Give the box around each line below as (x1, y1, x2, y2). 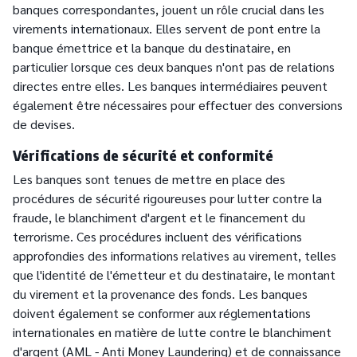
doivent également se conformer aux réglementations (13, 304, 311, 322)
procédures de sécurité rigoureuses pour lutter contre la (13, 190, 322, 207)
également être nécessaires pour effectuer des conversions (13, 96, 343, 114)
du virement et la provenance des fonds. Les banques (13, 285, 308, 303)
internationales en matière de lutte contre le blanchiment (13, 324, 331, 341)
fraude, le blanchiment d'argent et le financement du (13, 209, 305, 226)
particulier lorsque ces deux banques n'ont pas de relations (13, 58, 335, 76)
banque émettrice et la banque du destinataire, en (13, 39, 291, 57)
